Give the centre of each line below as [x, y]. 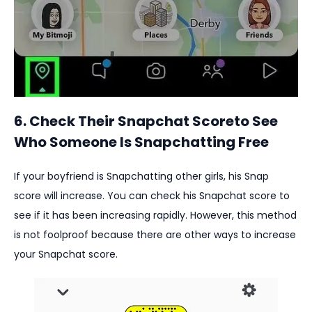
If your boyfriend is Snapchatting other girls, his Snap [141, 177]
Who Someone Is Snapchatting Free [141, 142]
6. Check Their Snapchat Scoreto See [146, 122]
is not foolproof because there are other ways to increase [155, 235]
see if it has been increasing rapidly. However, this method [155, 216]
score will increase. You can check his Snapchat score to [152, 196]
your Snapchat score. [66, 255]
